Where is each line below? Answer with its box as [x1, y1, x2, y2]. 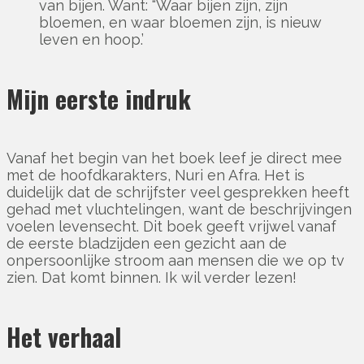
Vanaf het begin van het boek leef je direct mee [6, 149, 342, 167]
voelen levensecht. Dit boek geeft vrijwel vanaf [6, 217, 336, 235]
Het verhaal [6, 318, 121, 355]
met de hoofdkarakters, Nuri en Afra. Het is [6, 166, 305, 184]
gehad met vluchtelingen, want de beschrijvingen [6, 200, 352, 218]
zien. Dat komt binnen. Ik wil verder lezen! [6, 268, 297, 286]
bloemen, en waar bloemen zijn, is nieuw [39, 13, 322, 31]
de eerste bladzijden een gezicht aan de [6, 234, 287, 252]
